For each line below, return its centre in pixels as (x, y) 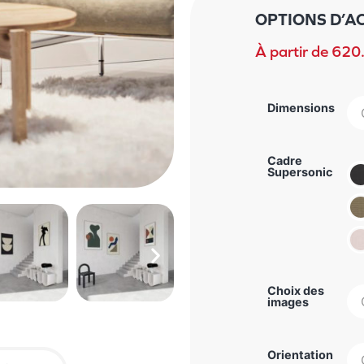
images (288, 301)
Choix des (296, 290)
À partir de (293, 51)
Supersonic (300, 171)
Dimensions (301, 107)
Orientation (300, 354)
